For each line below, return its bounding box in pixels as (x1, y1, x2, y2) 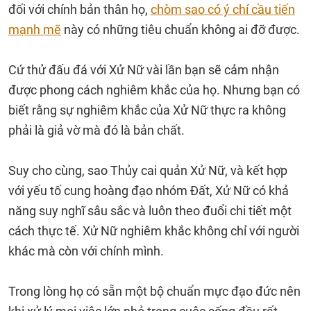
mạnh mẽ (8, 22, 61, 37)
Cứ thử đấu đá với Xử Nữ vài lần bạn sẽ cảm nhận (8, 62, 279, 77)
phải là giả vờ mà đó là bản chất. (8, 123, 185, 137)
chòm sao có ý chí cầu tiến (151, 2, 295, 17)
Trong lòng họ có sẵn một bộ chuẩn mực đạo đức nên (8, 284, 301, 299)
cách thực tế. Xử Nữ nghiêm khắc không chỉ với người (8, 224, 299, 238)
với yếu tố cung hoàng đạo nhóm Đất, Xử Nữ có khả (8, 183, 289, 198)
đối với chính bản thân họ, (8, 2, 151, 17)
